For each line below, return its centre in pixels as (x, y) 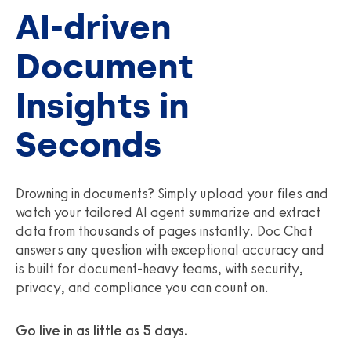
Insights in (102, 105)
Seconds (89, 145)
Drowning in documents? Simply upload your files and (172, 193)
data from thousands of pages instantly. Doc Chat (164, 231)
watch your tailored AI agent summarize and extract (168, 212)
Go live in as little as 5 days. (102, 330)
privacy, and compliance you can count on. (142, 287)
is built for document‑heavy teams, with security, (159, 268)
